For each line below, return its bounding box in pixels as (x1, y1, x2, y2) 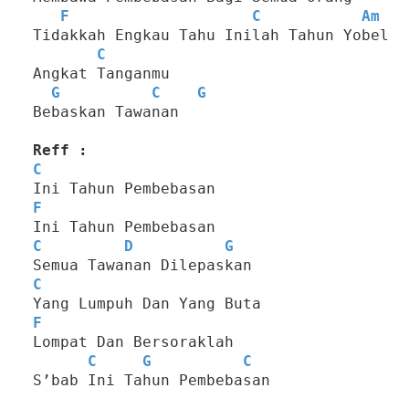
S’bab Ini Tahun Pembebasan (33, 372, 270, 390)
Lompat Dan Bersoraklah (33, 333, 234, 351)
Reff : (33, 142, 88, 160)
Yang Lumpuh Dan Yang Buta (33, 295, 261, 313)
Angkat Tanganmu (33, 65, 170, 83)
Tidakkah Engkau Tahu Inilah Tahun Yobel (33, 26, 389, 45)
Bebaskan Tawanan (33, 103, 179, 121)
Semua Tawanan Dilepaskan (33, 257, 252, 275)
